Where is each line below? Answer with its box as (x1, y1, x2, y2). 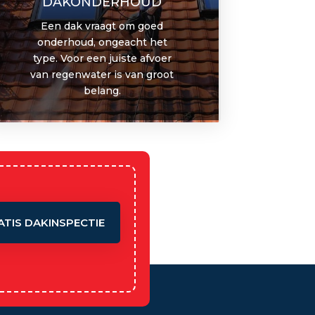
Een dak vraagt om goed (41, 19, 164, 32)
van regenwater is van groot (30, 67, 174, 81)
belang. (83, 84, 121, 97)
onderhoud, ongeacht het (37, 35, 167, 49)
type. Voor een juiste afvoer (32, 51, 172, 65)
